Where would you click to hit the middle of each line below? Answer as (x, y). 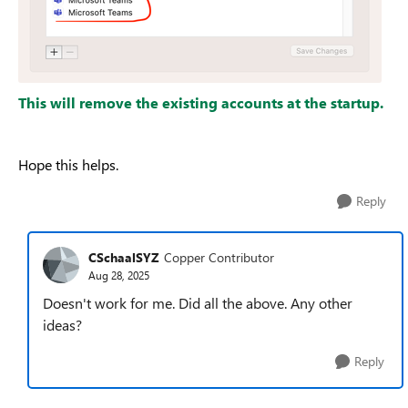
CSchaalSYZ (124, 257)
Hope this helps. (68, 164)
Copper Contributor (219, 257)
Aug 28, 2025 (119, 275)
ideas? (64, 325)
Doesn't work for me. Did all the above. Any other (198, 303)
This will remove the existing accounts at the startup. (201, 102)
